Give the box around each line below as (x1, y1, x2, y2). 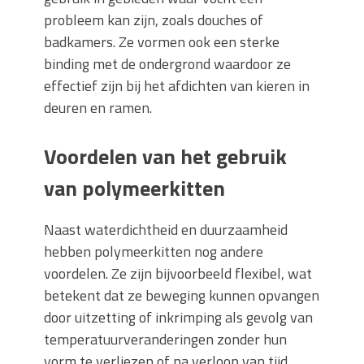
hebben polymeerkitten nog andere (44, 240, 263, 262)
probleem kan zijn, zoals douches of (44, 9, 263, 31)
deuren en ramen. (44, 97, 155, 119)
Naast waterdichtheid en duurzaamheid (44, 219, 288, 240)
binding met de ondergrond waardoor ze (44, 53, 291, 75)
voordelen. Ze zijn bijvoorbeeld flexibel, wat (44, 262, 312, 284)
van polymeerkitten (44, 172, 230, 204)
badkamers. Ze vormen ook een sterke (44, 31, 279, 53)
